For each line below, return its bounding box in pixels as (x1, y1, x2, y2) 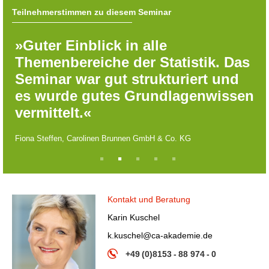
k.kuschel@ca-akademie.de (107, 230, 213, 240)
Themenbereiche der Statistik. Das (15, 53, 250, 70)
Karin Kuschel (107, 212, 160, 222)
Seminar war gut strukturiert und (15, 70, 239, 87)
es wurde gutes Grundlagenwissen (15, 87, 254, 104)
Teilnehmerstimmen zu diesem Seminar (12, 7, 171, 17)
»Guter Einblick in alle (15, 37, 167, 53)
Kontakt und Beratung (107, 194, 191, 204)
